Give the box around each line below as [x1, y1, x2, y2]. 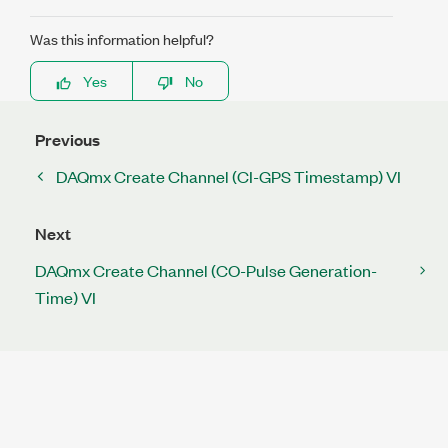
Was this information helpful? [30, 28, 214, 49]
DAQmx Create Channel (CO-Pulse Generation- [35, 259, 377, 281]
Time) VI [35, 286, 96, 308]
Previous [35, 128, 100, 151]
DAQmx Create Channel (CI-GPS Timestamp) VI [56, 165, 401, 187]
